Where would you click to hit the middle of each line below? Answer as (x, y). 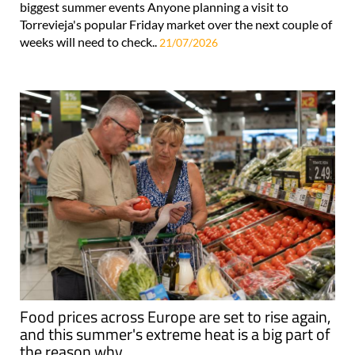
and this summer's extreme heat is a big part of (175, 334)
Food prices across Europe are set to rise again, (175, 316)
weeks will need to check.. (90, 41)
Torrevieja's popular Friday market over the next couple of (176, 24)
